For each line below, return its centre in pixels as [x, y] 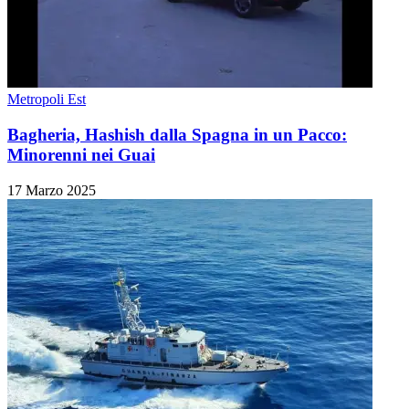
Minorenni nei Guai [81, 154]
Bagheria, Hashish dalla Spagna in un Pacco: [177, 134]
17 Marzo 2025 [52, 190]
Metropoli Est [47, 100]
